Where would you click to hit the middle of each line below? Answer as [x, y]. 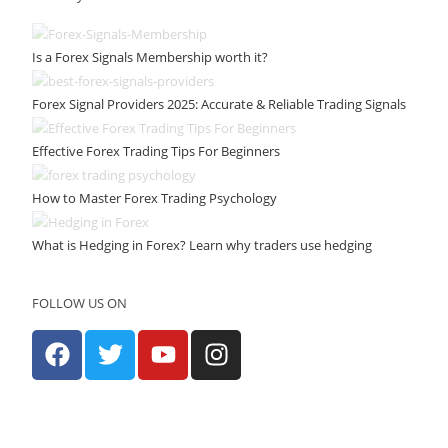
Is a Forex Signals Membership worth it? [150, 56]
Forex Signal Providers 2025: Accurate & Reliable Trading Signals [219, 103]
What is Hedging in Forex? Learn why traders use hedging [202, 244]
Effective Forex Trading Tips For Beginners [158, 150]
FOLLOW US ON [80, 302]
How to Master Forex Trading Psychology [155, 197]
